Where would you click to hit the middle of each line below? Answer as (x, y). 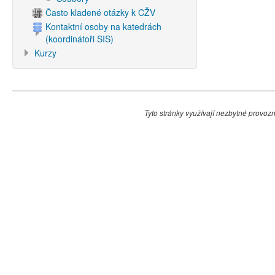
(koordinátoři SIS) (79, 39)
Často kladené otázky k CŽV (100, 12)
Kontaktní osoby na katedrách (103, 26)
